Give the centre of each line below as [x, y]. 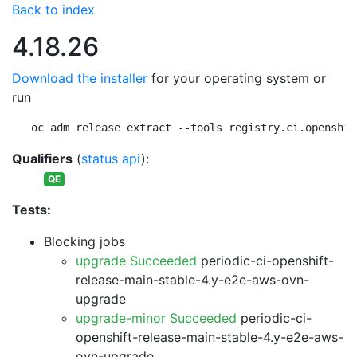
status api [111, 159]
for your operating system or [237, 78]
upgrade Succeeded [136, 261]
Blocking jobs [84, 241]
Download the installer [80, 78]
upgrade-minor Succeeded [156, 318]
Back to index [53, 10]
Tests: [31, 210]
